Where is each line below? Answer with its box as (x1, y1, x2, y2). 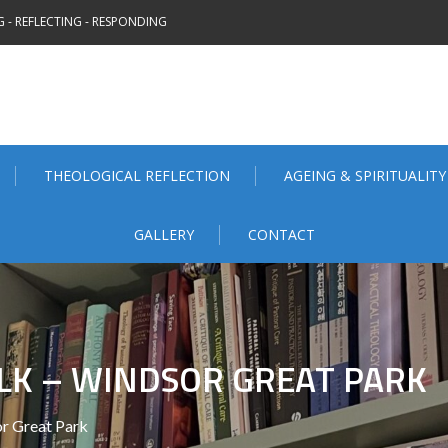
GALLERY (133, 225, 194, 244)
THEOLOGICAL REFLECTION (43, 166, 230, 185)
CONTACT (247, 225, 315, 244)
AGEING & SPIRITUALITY (283, 166, 446, 185)
